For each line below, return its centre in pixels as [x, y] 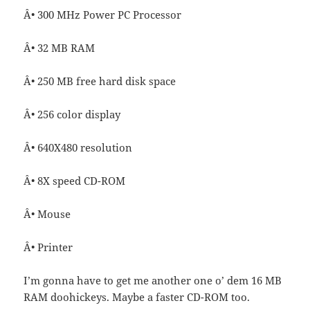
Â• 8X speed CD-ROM [75, 181]
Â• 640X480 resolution [78, 148]
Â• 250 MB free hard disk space [100, 81]
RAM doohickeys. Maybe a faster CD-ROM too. [137, 297]
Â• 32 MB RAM [60, 48]
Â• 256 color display [72, 115]
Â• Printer [48, 247]
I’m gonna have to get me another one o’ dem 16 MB [153, 281]
